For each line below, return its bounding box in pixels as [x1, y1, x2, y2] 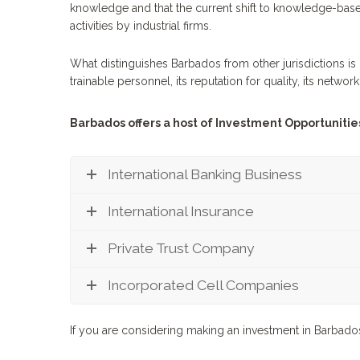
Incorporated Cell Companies [108, 276, 299, 293]
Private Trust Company [108, 239, 254, 256]
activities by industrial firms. [70, 19, 211, 32]
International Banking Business [108, 166, 302, 182]
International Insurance [108, 202, 254, 219]
